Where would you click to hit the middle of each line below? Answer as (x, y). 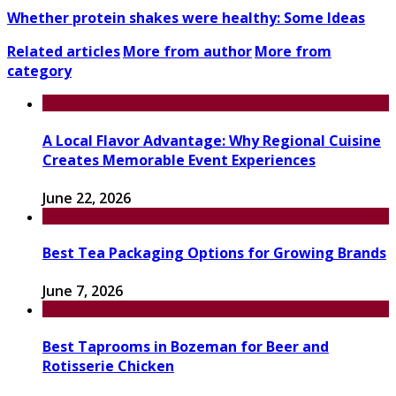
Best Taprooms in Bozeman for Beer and (186, 346)
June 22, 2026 (87, 198)
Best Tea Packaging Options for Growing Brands (214, 253)
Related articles (64, 52)
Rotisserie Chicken (108, 366)
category (39, 71)
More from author (187, 52)
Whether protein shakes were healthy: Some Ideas (186, 18)
